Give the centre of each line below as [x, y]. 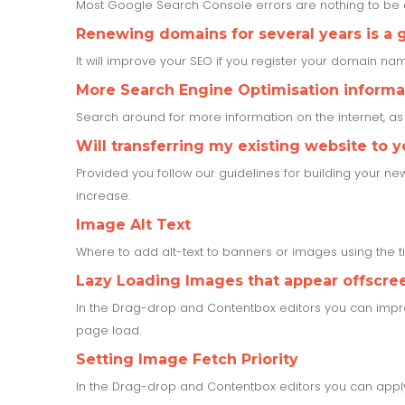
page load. [108, 330]
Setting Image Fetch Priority [187, 359]
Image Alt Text [133, 224]
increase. [103, 195]
